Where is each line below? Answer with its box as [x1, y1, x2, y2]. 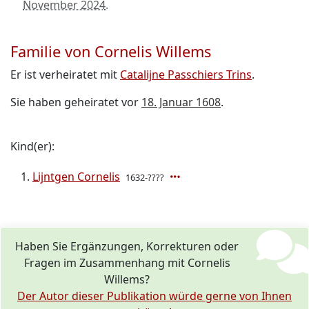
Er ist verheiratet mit [10, 67, 120, 82]
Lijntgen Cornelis [32, 169, 120, 184]
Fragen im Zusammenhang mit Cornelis [23, 255, 230, 270]
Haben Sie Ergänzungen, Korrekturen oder [15, 239, 239, 254]
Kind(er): [10, 139, 54, 154]
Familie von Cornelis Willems [10, 41, 211, 61]
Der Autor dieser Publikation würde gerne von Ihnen [17, 288, 292, 303]
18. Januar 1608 [141, 94, 221, 110]
